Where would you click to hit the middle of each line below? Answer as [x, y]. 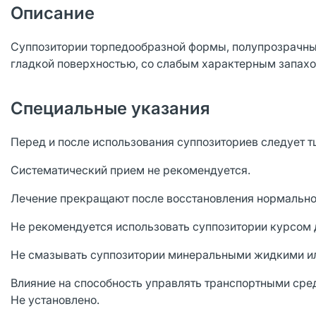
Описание [53, 13]
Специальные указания [110, 108]
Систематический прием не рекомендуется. [130, 170]
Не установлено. [55, 300]
